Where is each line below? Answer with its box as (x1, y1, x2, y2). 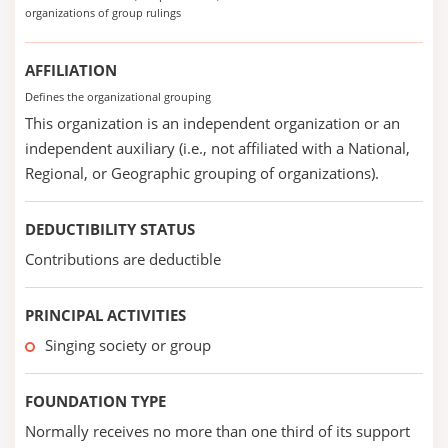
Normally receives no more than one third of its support (25, 421, 410, 441)
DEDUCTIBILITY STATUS (25, 219, 195, 239)
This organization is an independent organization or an (25, 113, 400, 133)
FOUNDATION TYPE (25, 391, 166, 411)
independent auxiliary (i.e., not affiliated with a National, (25, 138, 410, 158)
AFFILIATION (25, 60, 117, 80)
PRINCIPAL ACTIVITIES (25, 305, 186, 325)
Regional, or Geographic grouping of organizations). (25, 163, 379, 183)
